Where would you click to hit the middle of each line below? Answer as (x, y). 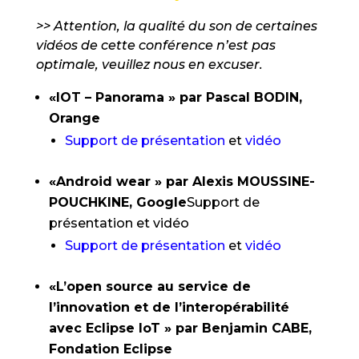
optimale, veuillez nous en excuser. (149, 65)
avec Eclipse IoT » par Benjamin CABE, (180, 328)
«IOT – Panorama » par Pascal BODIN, (175, 97)
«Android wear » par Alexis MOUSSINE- (182, 182)
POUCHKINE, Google (117, 202)
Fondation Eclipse (112, 349)
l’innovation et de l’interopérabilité (169, 307)
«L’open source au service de (149, 286)
